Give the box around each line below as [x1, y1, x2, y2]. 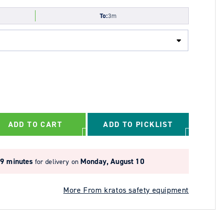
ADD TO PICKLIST [103, 119, 173, 129]
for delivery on [35, 157, 80, 166]
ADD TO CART [8, 119, 62, 129]
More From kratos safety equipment [63, 185, 189, 195]
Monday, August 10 [80, 156, 145, 166]
